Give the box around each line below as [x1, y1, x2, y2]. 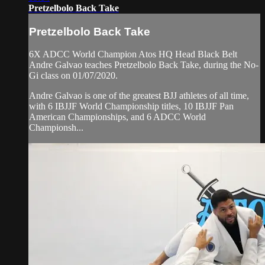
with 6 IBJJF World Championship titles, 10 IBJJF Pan [29, 101, 234, 112]
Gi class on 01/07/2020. [29, 70, 118, 81]
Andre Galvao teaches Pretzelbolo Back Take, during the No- [29, 60, 258, 70]
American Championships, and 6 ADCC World [29, 112, 206, 122]
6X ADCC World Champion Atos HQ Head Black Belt [29, 49, 237, 60]
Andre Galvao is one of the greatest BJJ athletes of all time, [29, 91, 249, 101]
